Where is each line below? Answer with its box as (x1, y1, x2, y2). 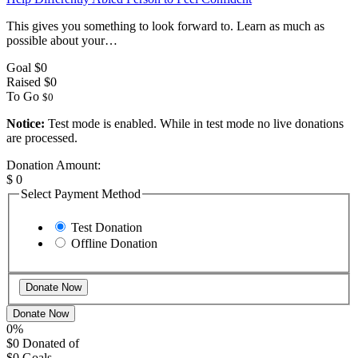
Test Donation (71, 220, 142, 234)
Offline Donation (71, 236, 157, 250)
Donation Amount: (6, 158, 101, 173)
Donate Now (13, 308, 69, 320)
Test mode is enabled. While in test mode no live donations (45, 117, 344, 131)
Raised (6, 75, 41, 89)
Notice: (6, 117, 45, 131)
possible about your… (6, 34, 117, 48)
